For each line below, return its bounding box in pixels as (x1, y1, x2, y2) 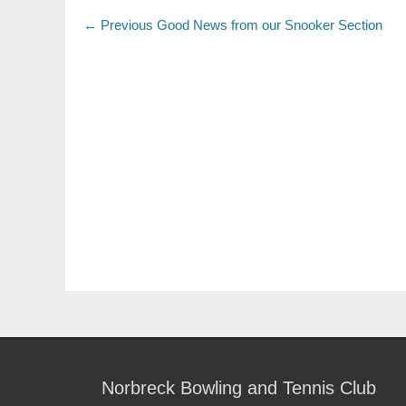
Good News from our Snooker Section (157, 17, 382, 33)
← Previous (83, 17, 153, 33)
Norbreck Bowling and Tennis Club (101, 378, 376, 398)
